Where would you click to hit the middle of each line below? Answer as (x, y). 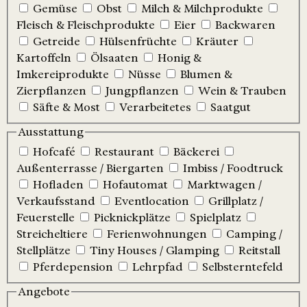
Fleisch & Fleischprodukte (86, 25)
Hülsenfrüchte (138, 41)
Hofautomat (135, 185)
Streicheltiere (52, 234)
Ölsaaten (114, 58)
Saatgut (231, 107)
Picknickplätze (132, 218)
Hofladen (58, 185)
